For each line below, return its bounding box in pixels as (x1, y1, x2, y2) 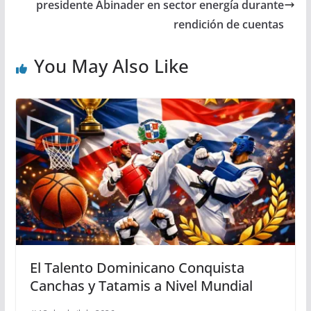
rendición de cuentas (174, 16, 285, 32)
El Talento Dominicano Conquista (29, 258, 244, 278)
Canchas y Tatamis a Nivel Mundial (29, 276, 253, 296)
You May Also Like (33, 53, 189, 78)
